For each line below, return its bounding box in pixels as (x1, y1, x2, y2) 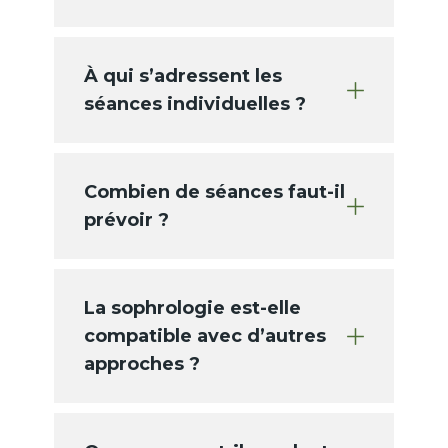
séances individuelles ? (84, 93, 306, 116)
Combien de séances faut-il (84, 181, 345, 204)
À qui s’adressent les (84, 65, 282, 88)
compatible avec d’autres (84, 325, 326, 348)
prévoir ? (84, 209, 169, 232)
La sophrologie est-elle (84, 297, 301, 320)
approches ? (84, 353, 200, 376)
